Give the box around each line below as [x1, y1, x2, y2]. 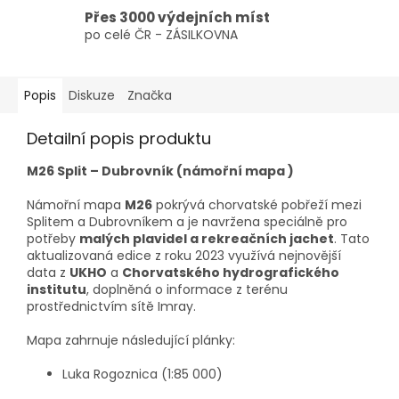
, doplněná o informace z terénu [86, 281, 288, 299]
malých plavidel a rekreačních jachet [79, 230, 334, 248]
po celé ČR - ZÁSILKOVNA [85, 25, 238, 44]
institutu [27, 281, 86, 299]
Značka [127, 86, 172, 105]
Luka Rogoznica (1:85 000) [62, 365, 223, 384]
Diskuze [69, 86, 115, 105]
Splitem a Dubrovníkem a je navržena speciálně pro [27, 213, 347, 232]
